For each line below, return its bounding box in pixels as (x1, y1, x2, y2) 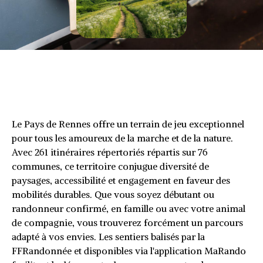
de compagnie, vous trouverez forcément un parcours (12, 217, 243, 229)
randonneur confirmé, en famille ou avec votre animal (12, 203, 245, 215)
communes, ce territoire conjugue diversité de (12, 160, 209, 173)
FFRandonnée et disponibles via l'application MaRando (12, 245, 246, 257)
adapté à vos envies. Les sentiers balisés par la (12, 231, 205, 243)
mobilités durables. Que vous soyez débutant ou (12, 188, 214, 201)
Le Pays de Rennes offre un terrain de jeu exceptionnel (12, 118, 244, 130)
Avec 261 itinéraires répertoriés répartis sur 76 (12, 146, 208, 159)
